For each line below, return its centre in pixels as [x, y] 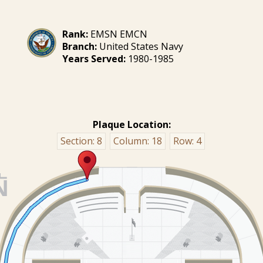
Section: [78, 141]
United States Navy [140, 46]
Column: [132, 141]
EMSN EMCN [118, 34]
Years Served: [94, 59]
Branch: [80, 46]
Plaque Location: [131, 124]
